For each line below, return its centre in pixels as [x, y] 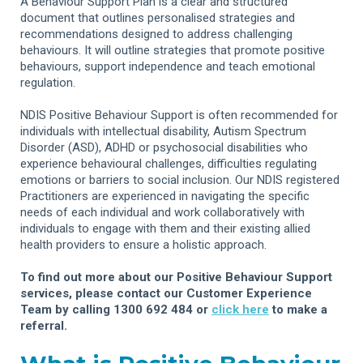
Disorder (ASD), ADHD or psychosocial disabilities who [164, 147]
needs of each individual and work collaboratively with [162, 212]
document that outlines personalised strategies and [158, 17]
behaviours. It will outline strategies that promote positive [173, 50]
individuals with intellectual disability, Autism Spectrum [163, 131]
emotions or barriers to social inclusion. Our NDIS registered [180, 179]
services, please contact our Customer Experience [166, 293]
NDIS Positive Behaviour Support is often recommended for [179, 115]
